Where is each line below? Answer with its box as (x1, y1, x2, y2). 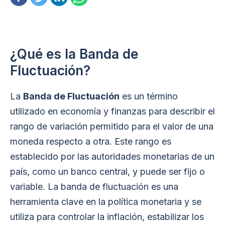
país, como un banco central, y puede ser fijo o (10, 166, 205, 177)
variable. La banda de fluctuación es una (10, 181, 178, 192)
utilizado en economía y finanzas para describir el (10, 106, 215, 117)
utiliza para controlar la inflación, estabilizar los (10, 211, 204, 222)
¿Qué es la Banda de (10, 46, 138, 62)
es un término (120, 91, 178, 101)
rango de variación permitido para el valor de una (10, 121, 213, 132)
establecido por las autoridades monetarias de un (10, 151, 214, 162)
